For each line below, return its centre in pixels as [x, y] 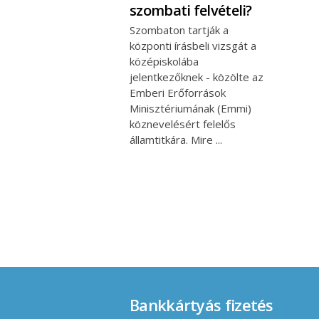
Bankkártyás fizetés [202, 305]
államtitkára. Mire [173, 139]
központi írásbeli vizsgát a [193, 45]
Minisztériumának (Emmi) [190, 108]
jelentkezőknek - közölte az [197, 77]
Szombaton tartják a [179, 30]
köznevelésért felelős [183, 124]
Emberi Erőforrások [178, 92]
